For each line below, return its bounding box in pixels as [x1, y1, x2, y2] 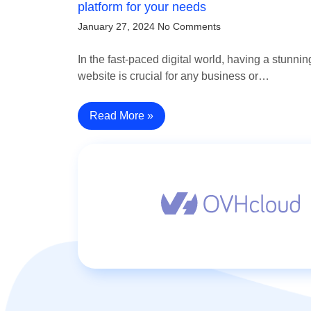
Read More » [90, 110, 153, 122]
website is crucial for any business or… [78, 70, 269, 83]
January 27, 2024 [78, 21, 155, 33]
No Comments [158, 21, 221, 33]
